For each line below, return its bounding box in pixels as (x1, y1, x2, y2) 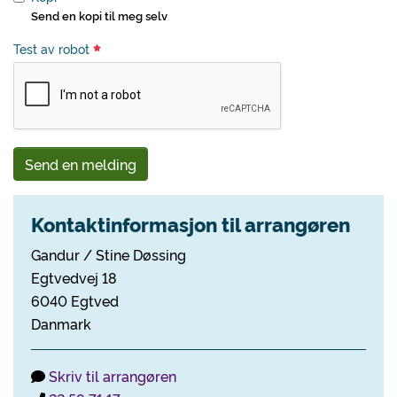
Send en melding (25, 154, 136, 174)
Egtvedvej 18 (31, 268, 117, 287)
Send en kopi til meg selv (31, 7, 167, 23)
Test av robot (13, 40, 93, 58)
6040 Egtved (31, 291, 119, 310)
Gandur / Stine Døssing (31, 245, 186, 264)
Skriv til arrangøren (49, 366, 176, 385)
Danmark (31, 314, 91, 333)
